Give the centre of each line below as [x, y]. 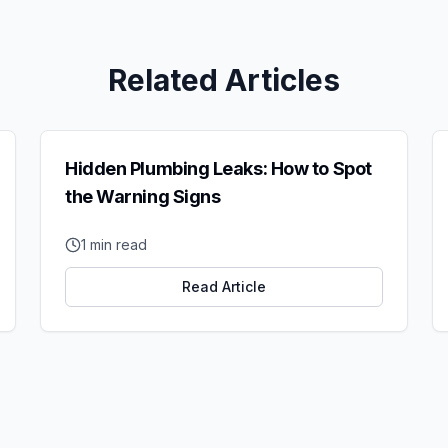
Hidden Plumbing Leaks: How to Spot [218, 168]
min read [116, 244]
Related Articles [224, 80]
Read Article [224, 286]
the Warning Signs [143, 196]
